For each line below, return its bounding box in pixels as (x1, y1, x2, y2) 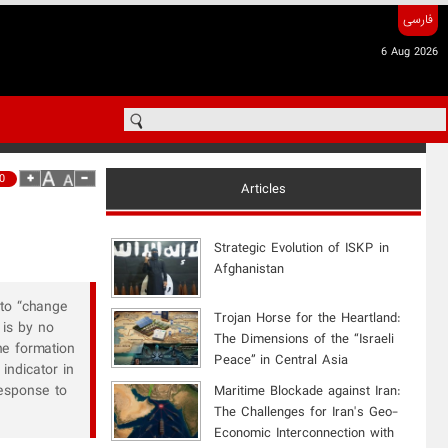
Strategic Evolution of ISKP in (214, 237, 390, 259)
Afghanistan (214, 258, 285, 280)
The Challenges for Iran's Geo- (214, 401, 399, 423)
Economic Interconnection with (214, 422, 395, 444)
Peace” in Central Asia (214, 349, 349, 371)
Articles (241, 178, 286, 200)
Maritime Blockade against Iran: (214, 380, 402, 402)
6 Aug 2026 (380, 43, 438, 61)
